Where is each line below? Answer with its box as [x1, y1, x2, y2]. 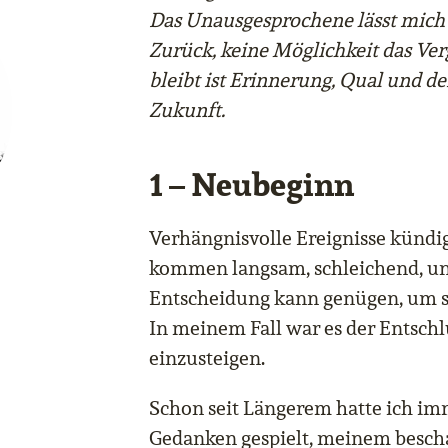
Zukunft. [149, 97, 225, 124]
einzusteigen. [149, 345, 265, 372]
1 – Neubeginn [149, 163, 354, 206]
